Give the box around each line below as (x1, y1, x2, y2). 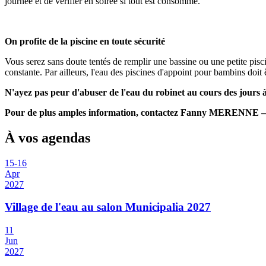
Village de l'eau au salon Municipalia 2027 (5, 201, 211, 214)
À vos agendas (5, 129, 90, 145)
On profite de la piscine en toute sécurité (5, 36, 165, 46)
